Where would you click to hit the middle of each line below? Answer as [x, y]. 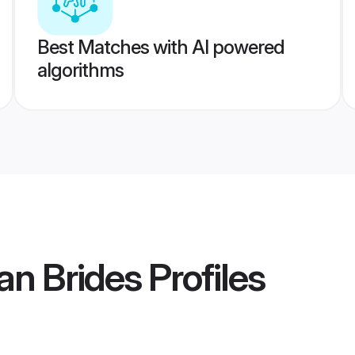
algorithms [80, 70]
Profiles [203, 277]
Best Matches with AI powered [160, 47]
